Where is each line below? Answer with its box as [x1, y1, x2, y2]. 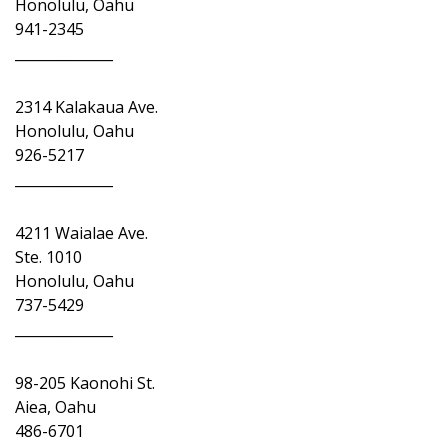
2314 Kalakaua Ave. [15, 96, 158, 118]
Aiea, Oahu [15, 396, 96, 418]
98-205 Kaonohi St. [15, 372, 155, 394]
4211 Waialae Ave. [15, 222, 148, 244]
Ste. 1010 [15, 246, 82, 268]
